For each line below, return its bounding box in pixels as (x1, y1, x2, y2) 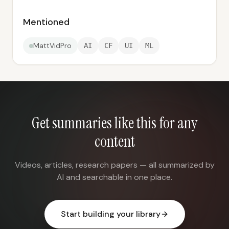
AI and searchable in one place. (57, 172, 172, 182)
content (94, 131, 135, 151)
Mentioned (23, 16, 70, 28)
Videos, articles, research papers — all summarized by (14, 159, 215, 170)
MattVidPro (33, 41, 72, 50)
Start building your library (60, 209, 161, 219)
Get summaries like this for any (32, 113, 197, 133)
